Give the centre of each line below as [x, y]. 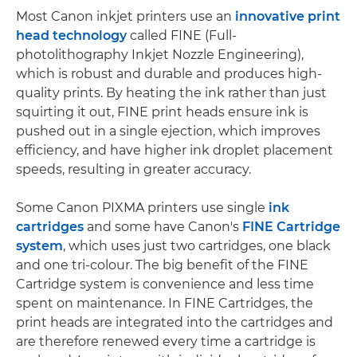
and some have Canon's [163, 227]
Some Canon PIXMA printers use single [142, 208]
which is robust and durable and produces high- [169, 74]
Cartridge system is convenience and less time [165, 284]
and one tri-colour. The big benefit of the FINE [162, 265]
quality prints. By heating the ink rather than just [171, 93]
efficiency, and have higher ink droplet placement [175, 150]
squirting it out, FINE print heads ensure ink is [162, 112]
